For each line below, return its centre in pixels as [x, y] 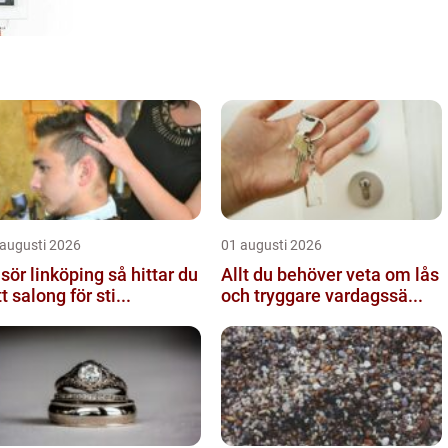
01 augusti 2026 [271, 244]
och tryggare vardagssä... [322, 295]
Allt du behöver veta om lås [330, 274]
